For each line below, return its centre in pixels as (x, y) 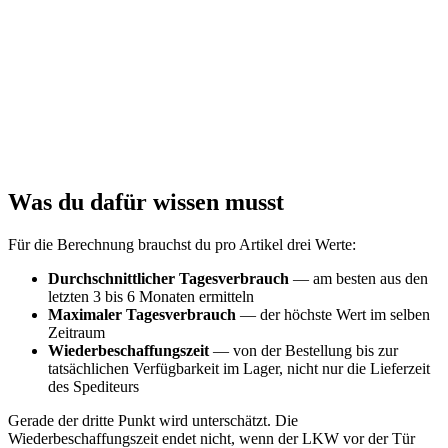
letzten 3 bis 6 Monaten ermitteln (151, 297)
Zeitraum (76, 333)
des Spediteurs (93, 387)
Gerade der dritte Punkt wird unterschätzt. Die (153, 421)
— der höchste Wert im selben (333, 315)
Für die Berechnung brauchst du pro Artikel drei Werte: (182, 245)
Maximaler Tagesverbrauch (142, 315)
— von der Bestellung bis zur (303, 351)
